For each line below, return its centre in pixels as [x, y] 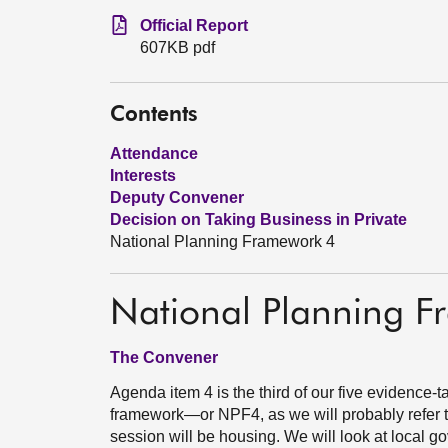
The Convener [164, 357]
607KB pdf [177, 47]
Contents [154, 115]
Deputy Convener [177, 197]
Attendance [154, 153]
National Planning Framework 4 [222, 241]
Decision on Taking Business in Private [258, 219]
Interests [143, 175]
